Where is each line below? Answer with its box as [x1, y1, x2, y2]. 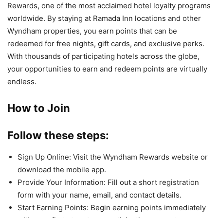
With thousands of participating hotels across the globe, [7, 51, 200, 61]
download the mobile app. [18, 164, 106, 174]
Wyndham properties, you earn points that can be [7, 26, 177, 36]
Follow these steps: [7, 128, 109, 142]
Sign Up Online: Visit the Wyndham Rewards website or [18, 152, 208, 162]
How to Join [7, 101, 70, 114]
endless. [7, 76, 36, 86]
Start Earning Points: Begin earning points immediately [18, 202, 206, 212]
